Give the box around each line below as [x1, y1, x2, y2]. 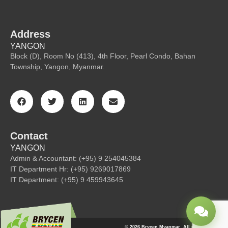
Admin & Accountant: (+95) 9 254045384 [10, 154, 141, 162]
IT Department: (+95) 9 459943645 [10, 175, 123, 184]
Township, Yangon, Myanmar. [10, 63, 105, 71]
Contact [10, 130, 48, 141]
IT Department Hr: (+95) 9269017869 [10, 164, 131, 173]
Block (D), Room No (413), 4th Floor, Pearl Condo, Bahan [10, 52, 195, 61]
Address [10, 28, 50, 40]
